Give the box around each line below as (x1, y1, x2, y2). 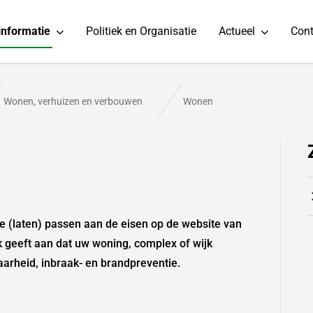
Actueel (218, 24, 255, 38)
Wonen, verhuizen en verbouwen (3, 96, 143, 108)
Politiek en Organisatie (85, 24, 196, 38)
